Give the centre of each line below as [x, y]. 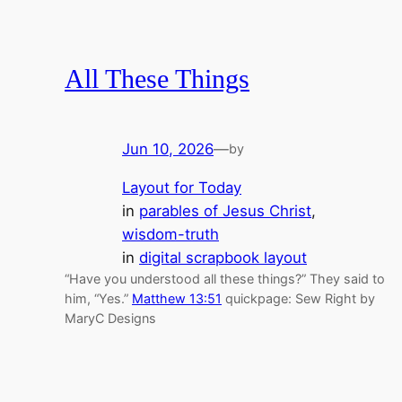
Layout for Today [182, 187]
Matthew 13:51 [177, 298]
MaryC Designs [110, 318]
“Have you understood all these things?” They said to [225, 278]
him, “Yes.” [98, 298]
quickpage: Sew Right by [298, 298]
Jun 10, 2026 [168, 149]
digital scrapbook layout [223, 257]
